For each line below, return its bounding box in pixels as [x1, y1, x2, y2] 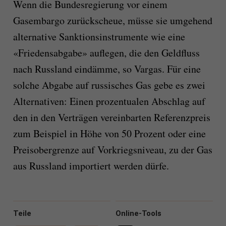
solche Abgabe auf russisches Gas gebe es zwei [13, 78, 205, 92]
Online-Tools [116, 209, 161, 218]
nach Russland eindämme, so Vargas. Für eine [13, 62, 201, 76]
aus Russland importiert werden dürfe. [13, 159, 169, 173]
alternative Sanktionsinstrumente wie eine [13, 30, 185, 44]
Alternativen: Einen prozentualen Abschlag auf [13, 94, 205, 108]
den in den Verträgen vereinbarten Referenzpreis [13, 110, 210, 125]
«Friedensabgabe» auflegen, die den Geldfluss [13, 46, 200, 60]
